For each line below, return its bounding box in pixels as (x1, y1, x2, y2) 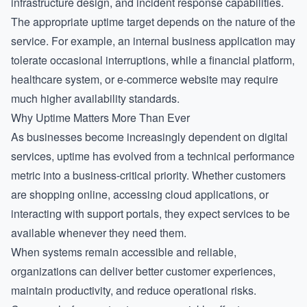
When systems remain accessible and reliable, (11, 244, 236, 260)
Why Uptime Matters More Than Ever (11, 110, 190, 125)
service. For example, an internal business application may (11, 33, 295, 49)
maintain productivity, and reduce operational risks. (11, 282, 256, 298)
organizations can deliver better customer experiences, (11, 263, 275, 279)
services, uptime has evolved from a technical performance (11, 148, 295, 164)
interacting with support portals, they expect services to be (11, 206, 290, 221)
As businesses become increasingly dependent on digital (11, 129, 288, 145)
